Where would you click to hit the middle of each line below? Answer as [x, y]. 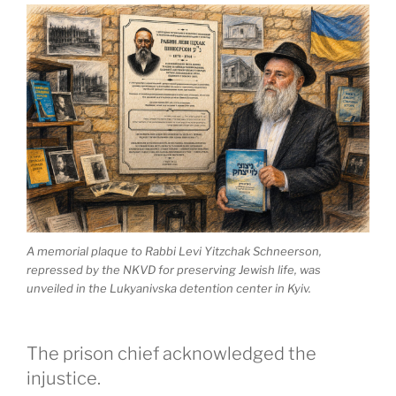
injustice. [64, 379]
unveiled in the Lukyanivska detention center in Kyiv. [169, 288]
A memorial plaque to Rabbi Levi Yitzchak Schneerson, [174, 251]
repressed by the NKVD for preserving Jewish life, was [174, 269]
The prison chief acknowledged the [171, 354]
